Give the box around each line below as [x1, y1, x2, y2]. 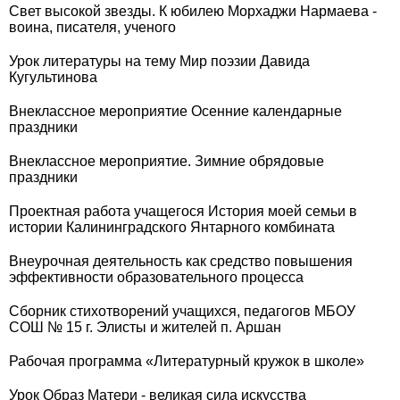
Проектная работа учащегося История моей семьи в [9, 204, 357, 219]
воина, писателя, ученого [9, 20, 176, 35]
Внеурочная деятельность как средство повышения [9, 254, 353, 269]
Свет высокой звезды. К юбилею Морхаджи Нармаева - [9, 4, 377, 19]
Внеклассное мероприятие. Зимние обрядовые [9, 154, 324, 169]
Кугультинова [9, 70, 97, 85]
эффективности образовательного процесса [9, 270, 304, 285]
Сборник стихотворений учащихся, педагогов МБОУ [9, 304, 355, 319]
